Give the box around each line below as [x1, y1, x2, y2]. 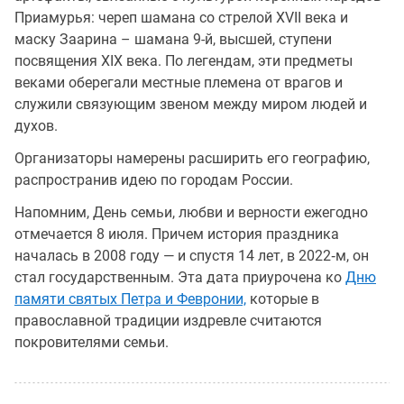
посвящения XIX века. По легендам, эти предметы [14, 52, 353, 69]
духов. [14, 117, 58, 134]
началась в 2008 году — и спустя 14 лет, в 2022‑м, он [14, 247, 369, 264]
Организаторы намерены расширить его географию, [14, 150, 370, 167]
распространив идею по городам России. [14, 171, 293, 188]
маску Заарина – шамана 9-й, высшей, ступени [14, 31, 332, 48]
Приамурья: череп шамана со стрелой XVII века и [14, 9, 348, 26]
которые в [246, 290, 319, 308]
